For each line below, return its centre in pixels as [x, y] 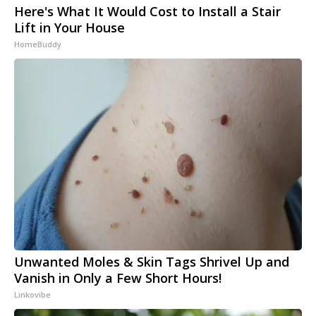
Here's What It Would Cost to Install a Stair [147, 12]
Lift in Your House [69, 28]
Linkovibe [32, 295]
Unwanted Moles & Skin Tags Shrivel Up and [152, 262]
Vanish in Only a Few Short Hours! [118, 278]
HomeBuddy [38, 44]
